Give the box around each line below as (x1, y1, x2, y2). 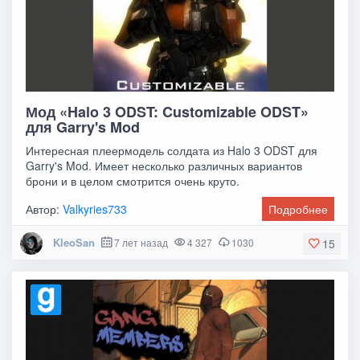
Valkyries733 (63, 201, 128, 218)
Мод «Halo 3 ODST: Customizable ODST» (26, 101, 309, 123)
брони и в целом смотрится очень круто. (26, 173, 240, 190)
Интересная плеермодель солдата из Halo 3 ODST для (26, 142, 318, 159)
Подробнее (268, 201, 328, 218)
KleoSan (52, 235, 95, 251)
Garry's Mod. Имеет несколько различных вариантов (26, 157, 303, 174)
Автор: (26, 201, 63, 218)
